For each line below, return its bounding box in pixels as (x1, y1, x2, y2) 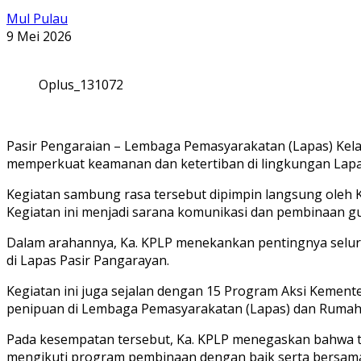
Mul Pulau (6, 9, 68, 27)
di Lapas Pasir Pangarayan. (6, 251, 169, 269)
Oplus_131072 (39, 75, 123, 93)
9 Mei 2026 (6, 27, 72, 45)
